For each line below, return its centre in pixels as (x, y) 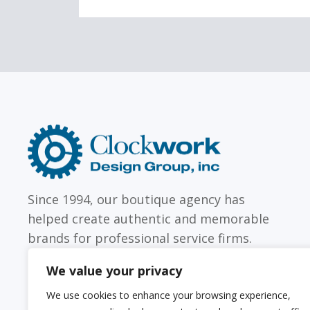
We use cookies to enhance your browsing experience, (168, 295)
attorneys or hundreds (116, 99)
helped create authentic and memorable (148, 219)
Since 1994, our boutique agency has (136, 200)
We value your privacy (114, 271)
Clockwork (251, 133)
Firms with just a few (116, 81)
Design (240, 153)
